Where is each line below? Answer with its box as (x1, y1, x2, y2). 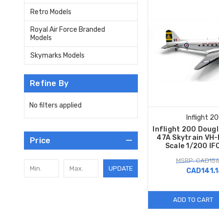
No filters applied (29, 101, 82, 109)
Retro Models (30, 7, 71, 16)
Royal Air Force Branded (30, 25, 105, 34)
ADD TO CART (173, 196, 214, 203)
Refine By (30, 78, 69, 88)
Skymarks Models (30, 51, 85, 60)
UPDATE (108, 164, 133, 172)
